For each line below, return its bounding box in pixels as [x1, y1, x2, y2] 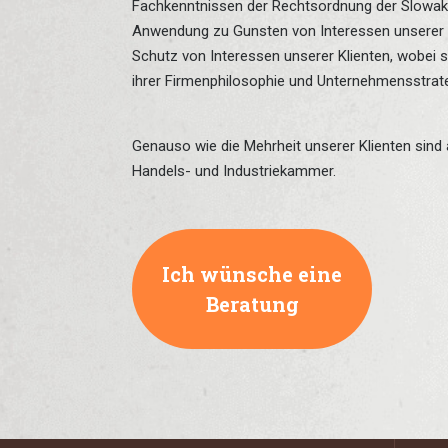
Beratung [205, 290, 299, 317]
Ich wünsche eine [162, 260, 342, 287]
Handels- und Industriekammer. [132, 161, 336, 180]
